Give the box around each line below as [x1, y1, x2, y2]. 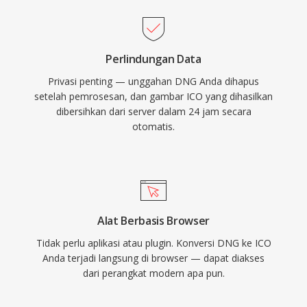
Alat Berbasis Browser [97, 213, 210, 228]
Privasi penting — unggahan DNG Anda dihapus [48, 75, 259, 88]
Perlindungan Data [106, 51, 201, 66]
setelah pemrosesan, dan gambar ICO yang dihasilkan [34, 90, 273, 103]
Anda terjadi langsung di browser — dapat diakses [42, 251, 265, 265]
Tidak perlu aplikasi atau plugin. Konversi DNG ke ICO [36, 236, 271, 249]
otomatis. [132, 120, 175, 133]
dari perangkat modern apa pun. [82, 267, 225, 280]
